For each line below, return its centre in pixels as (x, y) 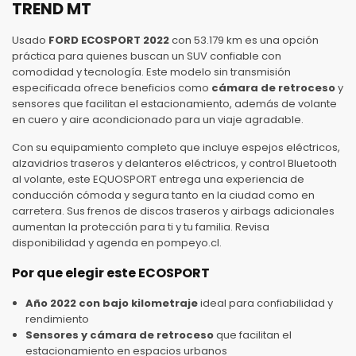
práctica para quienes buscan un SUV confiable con (147, 56)
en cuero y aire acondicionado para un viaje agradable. (158, 119)
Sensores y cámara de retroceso (120, 335)
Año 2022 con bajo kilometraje (112, 303)
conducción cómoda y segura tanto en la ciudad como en (163, 195)
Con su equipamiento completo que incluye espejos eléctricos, (176, 147)
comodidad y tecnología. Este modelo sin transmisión (151, 72)
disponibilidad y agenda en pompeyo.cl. (117, 242)
